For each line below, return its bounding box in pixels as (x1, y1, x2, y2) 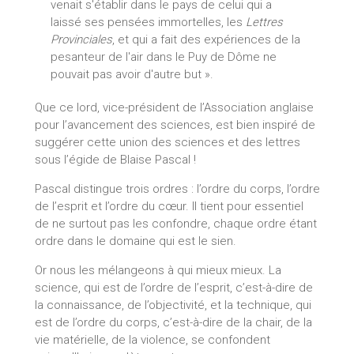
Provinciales (50, 32, 112, 47)
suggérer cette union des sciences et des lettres (34, 135, 300, 150)
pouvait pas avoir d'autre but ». (50, 67, 213, 82)
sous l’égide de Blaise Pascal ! (34, 153, 196, 168)
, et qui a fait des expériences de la (111, 32, 300, 47)
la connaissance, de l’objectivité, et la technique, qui (34, 298, 311, 313)
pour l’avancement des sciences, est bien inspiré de (34, 118, 315, 133)
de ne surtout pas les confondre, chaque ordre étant (34, 217, 317, 232)
